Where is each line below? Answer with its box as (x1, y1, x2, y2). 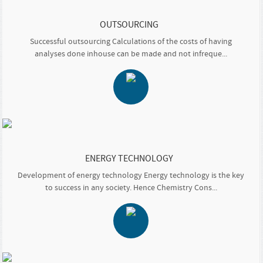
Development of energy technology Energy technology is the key (18, 170, 245, 180)
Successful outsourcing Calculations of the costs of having (30, 36, 232, 46)
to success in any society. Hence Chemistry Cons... (45, 183, 217, 193)
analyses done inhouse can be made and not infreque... (35, 49, 228, 59)
